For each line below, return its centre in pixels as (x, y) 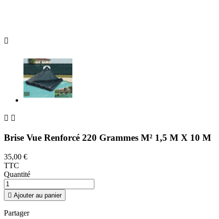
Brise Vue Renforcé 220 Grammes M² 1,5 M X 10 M (108, 138)
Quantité (17, 174)
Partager (17, 213)
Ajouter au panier (38, 195)
